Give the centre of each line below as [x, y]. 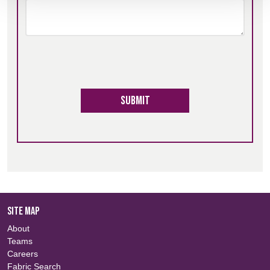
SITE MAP [23, 212]
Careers [23, 254]
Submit [135, 101]
